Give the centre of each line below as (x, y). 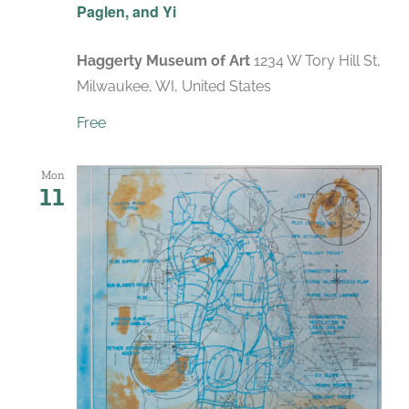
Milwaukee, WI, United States (174, 86)
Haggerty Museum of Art (165, 61)
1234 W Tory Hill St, (317, 61)
